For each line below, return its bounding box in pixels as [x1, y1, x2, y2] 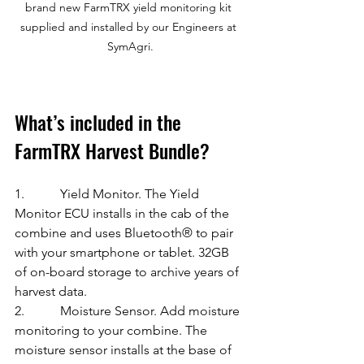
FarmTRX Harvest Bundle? [15, 136, 210, 166]
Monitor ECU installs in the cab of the [15, 206, 232, 222]
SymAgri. [106, 39, 154, 54]
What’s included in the [15, 107, 186, 137]
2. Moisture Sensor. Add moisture [15, 303, 243, 319]
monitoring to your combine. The [15, 323, 210, 339]
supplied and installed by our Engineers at [20, 19, 240, 35]
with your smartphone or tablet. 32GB [15, 245, 232, 261]
